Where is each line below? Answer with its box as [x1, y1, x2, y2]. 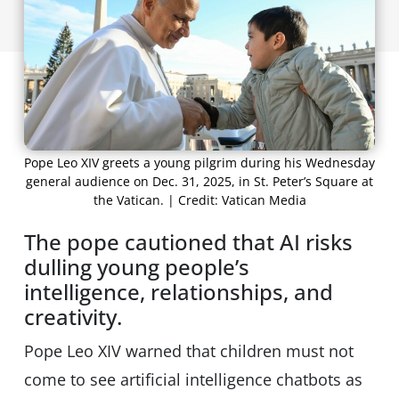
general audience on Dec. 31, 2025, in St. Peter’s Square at [26, 173, 373, 191]
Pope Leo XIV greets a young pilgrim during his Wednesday [24, 154, 375, 172]
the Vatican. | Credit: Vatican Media [93, 191, 306, 209]
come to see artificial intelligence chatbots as [23, 369, 362, 391]
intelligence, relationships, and [23, 277, 333, 307]
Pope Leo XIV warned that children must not [23, 340, 354, 362]
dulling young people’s [23, 252, 249, 282]
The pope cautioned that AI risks [23, 227, 353, 257]
